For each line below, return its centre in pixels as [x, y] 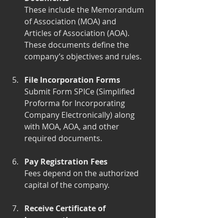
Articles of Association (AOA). [78, 33]
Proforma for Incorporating [76, 103]
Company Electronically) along [81, 115]
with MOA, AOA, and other [73, 126]
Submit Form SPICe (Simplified [81, 91]
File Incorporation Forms [72, 80]
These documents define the [78, 45]
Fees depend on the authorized [82, 173]
